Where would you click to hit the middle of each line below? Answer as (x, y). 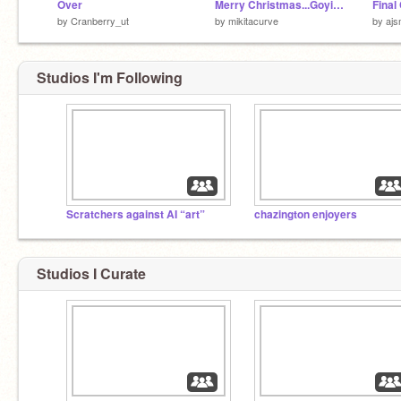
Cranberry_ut (100, 20)
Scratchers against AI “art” (136, 214)
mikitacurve (253, 20)
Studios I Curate (91, 273)
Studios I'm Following (110, 77)
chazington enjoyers (306, 214)
